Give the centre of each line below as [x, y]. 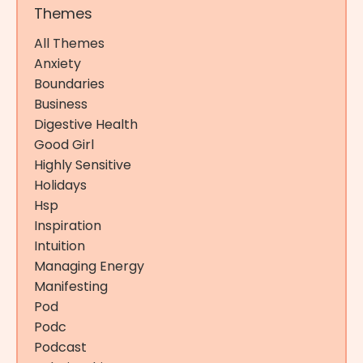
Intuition [60, 246]
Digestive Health [86, 124]
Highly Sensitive [83, 164]
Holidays [60, 185]
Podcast [60, 347]
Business [61, 104]
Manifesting [71, 286]
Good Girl [64, 144]
